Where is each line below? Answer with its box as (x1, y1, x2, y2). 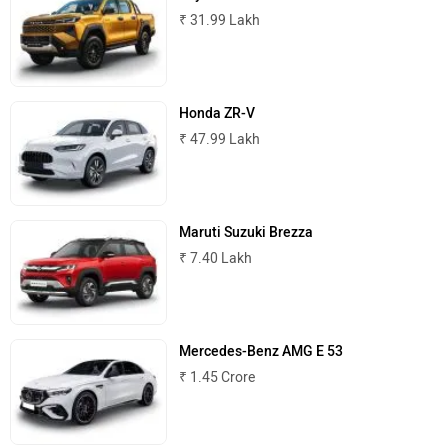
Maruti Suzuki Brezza (179, 224, 314, 242)
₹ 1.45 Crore (179, 369, 256, 387)
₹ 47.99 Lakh (179, 131, 261, 149)
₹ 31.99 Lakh (179, 11, 261, 29)
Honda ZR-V (179, 105, 256, 123)
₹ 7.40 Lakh (179, 250, 253, 268)
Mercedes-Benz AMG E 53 (179, 343, 344, 361)
